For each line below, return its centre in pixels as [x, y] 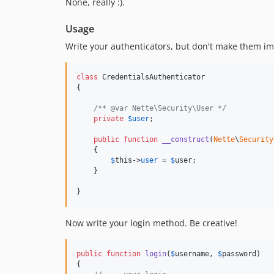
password [239, 254]
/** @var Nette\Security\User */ [160, 108]
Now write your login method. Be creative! [151, 223]
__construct [186, 139]
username [192, 254]
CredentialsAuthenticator [151, 77]
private [109, 119]
